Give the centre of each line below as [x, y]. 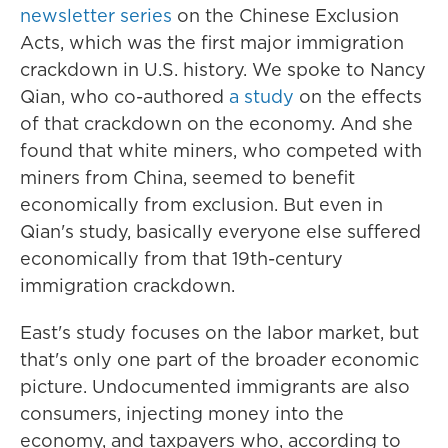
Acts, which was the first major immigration [212, 42]
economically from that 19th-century [181, 258]
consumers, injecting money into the [182, 413]
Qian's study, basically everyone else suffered [220, 231]
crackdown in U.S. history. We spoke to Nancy [223, 69]
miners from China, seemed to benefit [187, 177]
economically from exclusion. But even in [201, 204]
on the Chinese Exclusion [285, 15]
